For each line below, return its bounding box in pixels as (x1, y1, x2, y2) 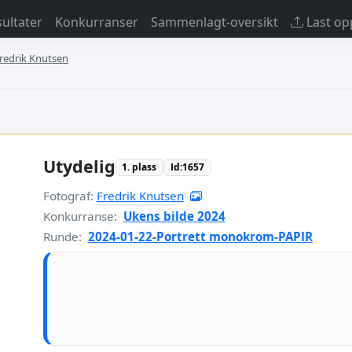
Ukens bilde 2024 (123, 208, 225, 225)
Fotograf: (42, 188, 97, 204)
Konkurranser (54, 13, 138, 31)
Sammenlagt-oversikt (150, 13, 278, 31)
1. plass (122, 160, 157, 174)
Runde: (42, 229, 85, 245)
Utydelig (42, 155, 115, 178)
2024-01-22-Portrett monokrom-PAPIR (87, 229, 313, 245)
